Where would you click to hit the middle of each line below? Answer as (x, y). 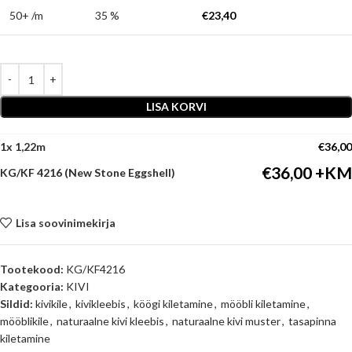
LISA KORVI (176, 106)
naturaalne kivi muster (226, 321)
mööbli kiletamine (263, 304)
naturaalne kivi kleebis (110, 321)
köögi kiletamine (173, 304)
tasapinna (312, 321)
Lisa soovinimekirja (65, 222)
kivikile (51, 304)
